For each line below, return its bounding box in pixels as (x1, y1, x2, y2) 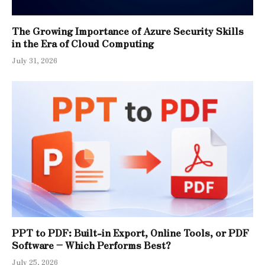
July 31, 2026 (12, 55, 57, 66)
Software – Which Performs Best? (12, 237, 171, 252)
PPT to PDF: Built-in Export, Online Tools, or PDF (12, 225, 249, 240)
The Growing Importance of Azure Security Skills (12, 24, 244, 38)
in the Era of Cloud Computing (12, 36, 154, 51)
